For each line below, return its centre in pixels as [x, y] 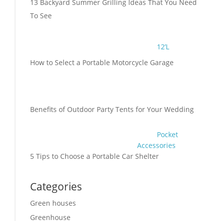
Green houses [53, 203]
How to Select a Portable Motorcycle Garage [102, 63]
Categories [56, 187]
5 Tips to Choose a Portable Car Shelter [94, 156]
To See [41, 16]
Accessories [156, 145]
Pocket [167, 134]
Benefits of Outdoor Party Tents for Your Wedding [112, 110]
